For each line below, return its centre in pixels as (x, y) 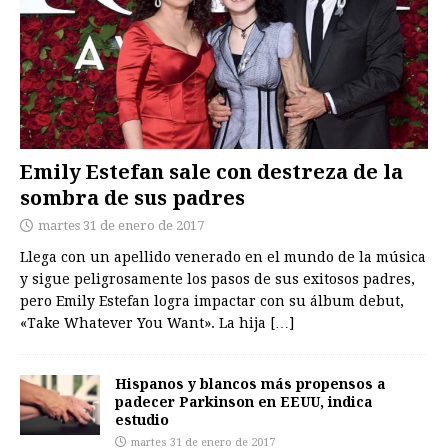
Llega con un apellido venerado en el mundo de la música (223, 257)
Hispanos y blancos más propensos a (250, 384)
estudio (142, 420)
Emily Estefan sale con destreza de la (211, 172)
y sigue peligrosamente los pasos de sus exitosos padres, (217, 279)
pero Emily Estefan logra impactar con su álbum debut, (212, 301)
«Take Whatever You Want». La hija (145, 323)
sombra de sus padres (132, 198)
